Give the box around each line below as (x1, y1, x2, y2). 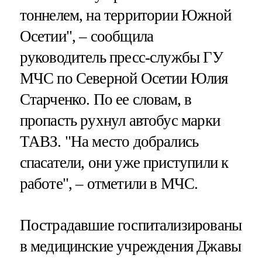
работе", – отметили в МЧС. (19, 175, 198, 193)
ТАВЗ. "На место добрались (19, 133, 199, 151)
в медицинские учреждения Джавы (19, 237, 242, 256)
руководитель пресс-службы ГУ (19, 49, 223, 67)
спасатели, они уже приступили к (19, 154, 229, 172)
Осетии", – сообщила (19, 27, 154, 46)
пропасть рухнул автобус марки (19, 112, 220, 130)
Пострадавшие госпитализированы (19, 216, 242, 235)
